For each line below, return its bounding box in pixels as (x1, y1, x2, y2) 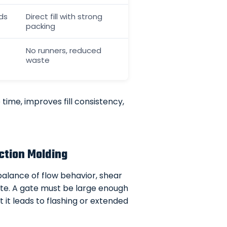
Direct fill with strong (25, 11, 102, 22)
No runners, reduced (25, 45, 101, 56)
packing (25, 20, 55, 31)
